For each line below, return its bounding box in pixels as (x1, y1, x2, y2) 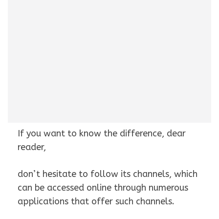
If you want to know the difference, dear (18, 128, 186, 139)
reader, (18, 142, 46, 153)
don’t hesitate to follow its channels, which (18, 169, 197, 180)
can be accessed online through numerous (18, 182, 188, 194)
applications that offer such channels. (18, 196, 175, 207)
